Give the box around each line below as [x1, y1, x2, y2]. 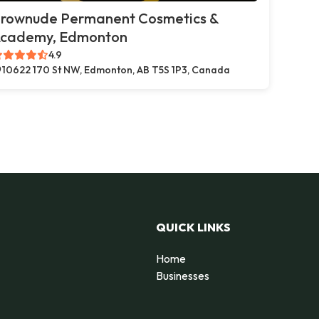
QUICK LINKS [156, 219, 231, 234]
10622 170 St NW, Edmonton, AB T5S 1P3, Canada [2, 63, 230, 76]
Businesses [156, 268, 209, 283]
